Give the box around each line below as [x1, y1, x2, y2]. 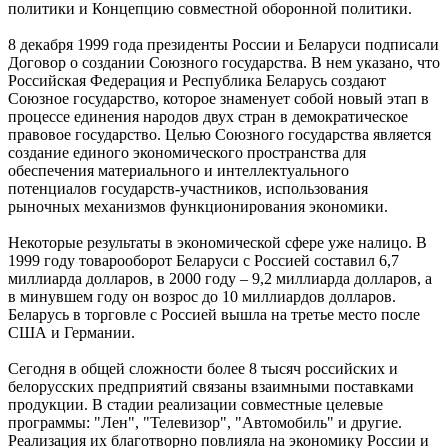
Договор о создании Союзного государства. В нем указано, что [8, 54, 440, 72]
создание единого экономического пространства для [8, 144, 366, 162]
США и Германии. [8, 324, 135, 342]
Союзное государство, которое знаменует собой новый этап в [8, 90, 429, 108]
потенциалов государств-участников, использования [8, 180, 368, 198]
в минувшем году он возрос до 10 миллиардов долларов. [8, 288, 396, 306]
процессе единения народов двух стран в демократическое [8, 108, 408, 126]
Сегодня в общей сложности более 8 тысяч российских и [8, 360, 398, 378]
